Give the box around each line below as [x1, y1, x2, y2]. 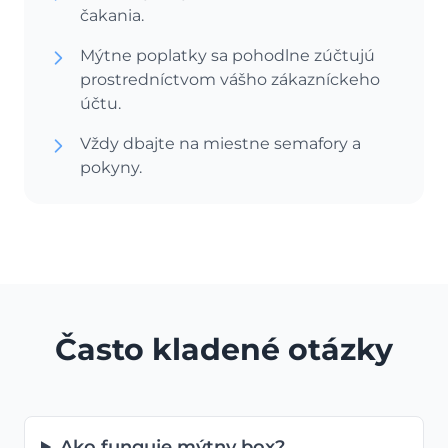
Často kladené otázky [55, 331, 393, 368]
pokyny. [80, 158, 142, 177]
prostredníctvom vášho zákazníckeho [80, 70, 380, 89]
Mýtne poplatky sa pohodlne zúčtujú [80, 46, 375, 65]
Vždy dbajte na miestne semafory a [80, 134, 361, 153]
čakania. [80, 6, 144, 25]
